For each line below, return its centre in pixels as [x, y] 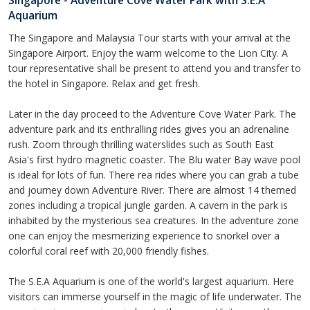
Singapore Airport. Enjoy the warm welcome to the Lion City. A [148, 53]
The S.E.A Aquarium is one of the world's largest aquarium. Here [151, 282]
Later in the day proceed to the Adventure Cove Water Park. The [152, 114]
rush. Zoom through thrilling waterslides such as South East [141, 145]
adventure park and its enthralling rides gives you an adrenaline [149, 129]
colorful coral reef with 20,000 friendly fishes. [109, 251]
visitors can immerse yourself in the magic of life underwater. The [155, 297]
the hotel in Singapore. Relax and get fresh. [104, 84]
